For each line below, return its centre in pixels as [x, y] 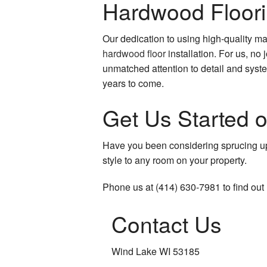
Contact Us [167, 223]
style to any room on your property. [175, 160]
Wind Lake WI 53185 [156, 251]
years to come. [134, 83]
